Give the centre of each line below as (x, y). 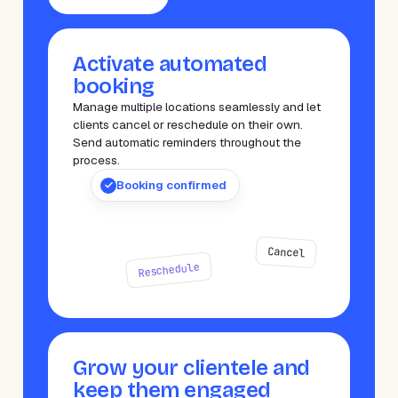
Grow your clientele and (191, 368)
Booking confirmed (171, 185)
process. (96, 160)
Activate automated (170, 64)
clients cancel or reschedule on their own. (188, 124)
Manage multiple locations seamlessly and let (197, 107)
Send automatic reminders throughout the (187, 142)
